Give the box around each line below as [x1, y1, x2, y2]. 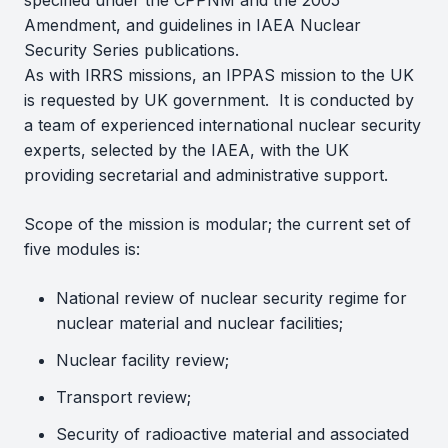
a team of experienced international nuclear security [24, 115, 421, 135]
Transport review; [56, 387, 191, 407]
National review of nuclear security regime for [56, 288, 407, 308]
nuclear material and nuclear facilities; [56, 313, 343, 333]
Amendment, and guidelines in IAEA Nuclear [24, 15, 361, 35]
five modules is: [24, 239, 145, 259]
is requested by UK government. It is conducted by [24, 90, 414, 110]
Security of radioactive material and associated [56, 424, 409, 444]
